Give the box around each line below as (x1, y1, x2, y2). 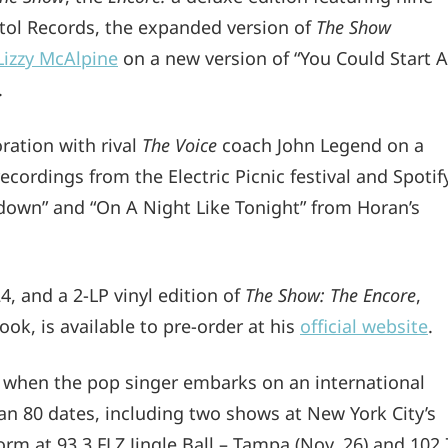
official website (300, 313, 428, 338)
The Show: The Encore (245, 282, 416, 307)
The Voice (142, 133, 217, 158)
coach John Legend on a (217, 133, 424, 158)
